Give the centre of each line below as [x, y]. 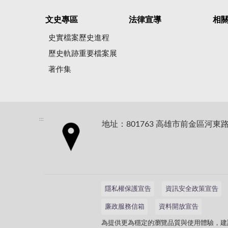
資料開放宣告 [178, 207]
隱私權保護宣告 [128, 189]
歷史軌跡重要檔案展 [83, 53]
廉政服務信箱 [124, 207]
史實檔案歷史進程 [79, 38]
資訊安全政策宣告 [192, 189]
